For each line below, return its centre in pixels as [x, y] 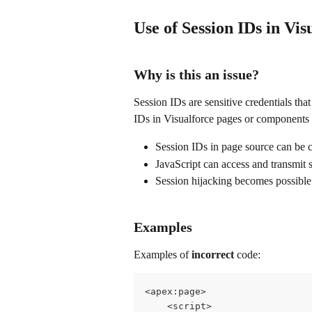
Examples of [163, 255]
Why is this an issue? [196, 75]
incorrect [213, 255]
